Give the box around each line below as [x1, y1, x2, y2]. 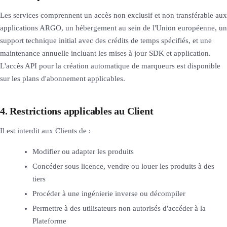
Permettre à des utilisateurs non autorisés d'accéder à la [32, 204, 206, 212]
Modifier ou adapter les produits [32, 147, 134, 156]
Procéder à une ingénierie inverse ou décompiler [32, 189, 185, 198]
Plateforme [32, 216, 66, 225]
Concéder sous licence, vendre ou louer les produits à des [32, 162, 214, 170]
